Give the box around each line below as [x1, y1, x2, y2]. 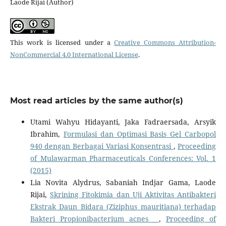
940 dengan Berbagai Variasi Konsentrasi [30, 141, 174, 151]
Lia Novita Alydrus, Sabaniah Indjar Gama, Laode [30, 177, 216, 187]
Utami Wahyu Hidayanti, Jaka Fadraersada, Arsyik [30, 117, 216, 127]
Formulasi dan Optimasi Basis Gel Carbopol [63, 129, 216, 139]
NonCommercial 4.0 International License [10, 49, 138, 59]
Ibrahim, [30, 129, 64, 139]
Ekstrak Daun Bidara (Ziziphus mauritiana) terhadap [30, 201, 216, 211]
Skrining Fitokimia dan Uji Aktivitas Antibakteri [50, 189, 216, 199]
